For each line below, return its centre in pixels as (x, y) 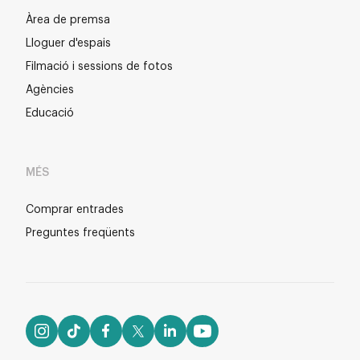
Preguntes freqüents (80, 233)
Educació (50, 113)
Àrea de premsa (68, 20)
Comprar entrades (75, 209)
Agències (50, 90)
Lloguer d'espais (68, 43)
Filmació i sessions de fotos (99, 66)
